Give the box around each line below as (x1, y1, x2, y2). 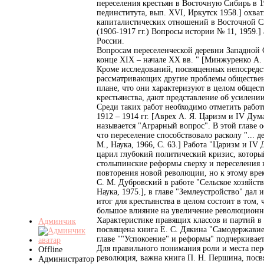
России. (97, 36, 124, 45)
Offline (38, 245, 62, 254)
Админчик (38, 216, 76, 226)
